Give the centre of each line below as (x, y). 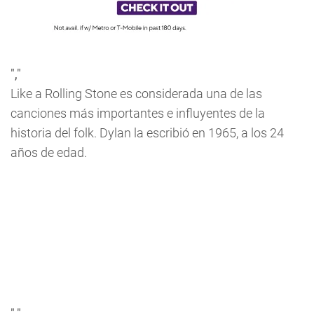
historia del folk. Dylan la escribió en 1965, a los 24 (147, 133)
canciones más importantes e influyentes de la (138, 113)
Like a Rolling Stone (64, 94)
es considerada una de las (190, 94)
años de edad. (49, 152)
